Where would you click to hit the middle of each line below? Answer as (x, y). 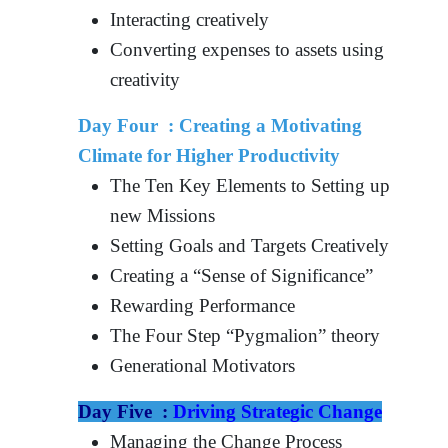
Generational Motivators (203, 365)
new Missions (163, 215)
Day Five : (126, 411)
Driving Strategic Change (278, 411)
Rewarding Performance (203, 305)
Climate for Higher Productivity (209, 155)
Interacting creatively (190, 19)
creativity (145, 79)
